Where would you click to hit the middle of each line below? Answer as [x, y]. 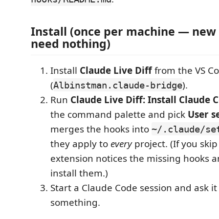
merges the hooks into [101, 129]
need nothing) [71, 43]
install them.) [79, 173]
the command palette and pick [119, 114]
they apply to [80, 143]
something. [75, 202]
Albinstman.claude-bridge [118, 85]
